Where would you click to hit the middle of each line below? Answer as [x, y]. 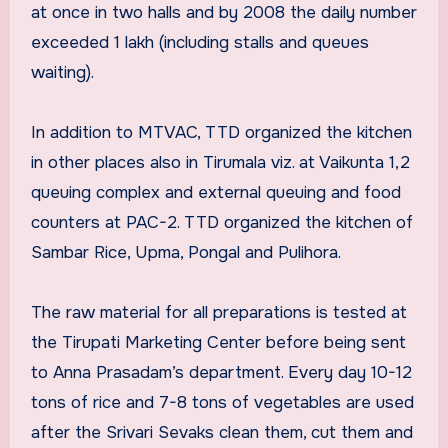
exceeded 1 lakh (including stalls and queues [199, 42]
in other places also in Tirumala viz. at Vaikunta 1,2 [220, 162]
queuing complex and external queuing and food [215, 192]
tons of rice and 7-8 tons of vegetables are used [222, 402]
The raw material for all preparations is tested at [218, 312]
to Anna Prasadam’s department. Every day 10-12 [221, 372]
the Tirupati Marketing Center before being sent [218, 342]
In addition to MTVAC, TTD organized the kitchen [221, 132]
